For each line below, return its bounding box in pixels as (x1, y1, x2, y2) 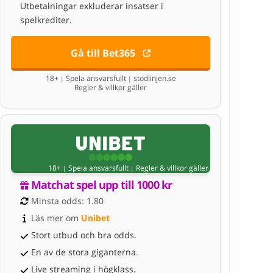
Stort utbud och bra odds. (31, 229, 136, 241)
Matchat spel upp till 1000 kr (31, 177, 172, 193)
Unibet (81, 212, 110, 224)
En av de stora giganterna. (31, 246, 138, 258)
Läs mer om (31, 212, 81, 224)
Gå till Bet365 (71, 46, 136, 60)
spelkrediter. (20, 13, 72, 26)
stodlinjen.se (131, 73, 176, 84)
